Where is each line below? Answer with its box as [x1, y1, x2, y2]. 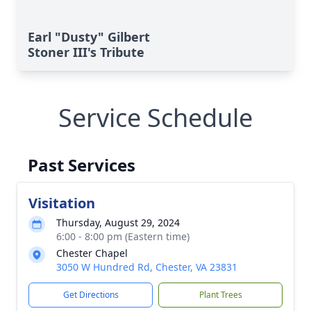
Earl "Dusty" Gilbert [28, 28, 150, 45]
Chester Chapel [56, 246, 128, 260]
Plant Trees [199, 289, 242, 301]
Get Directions [62, 289, 119, 301]
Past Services [28, 153, 135, 176]
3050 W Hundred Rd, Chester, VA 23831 [56, 260, 237, 274]
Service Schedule [58, 101, 253, 135]
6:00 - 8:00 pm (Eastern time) [56, 230, 190, 243]
